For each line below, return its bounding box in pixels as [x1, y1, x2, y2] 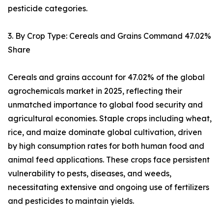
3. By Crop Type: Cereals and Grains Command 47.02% [8, 31, 211, 41]
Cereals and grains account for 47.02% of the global [8, 72, 205, 82]
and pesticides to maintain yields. [8, 196, 134, 206]
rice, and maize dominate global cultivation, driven [8, 127, 202, 137]
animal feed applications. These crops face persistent [8, 155, 210, 165]
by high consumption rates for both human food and [8, 141, 204, 151]
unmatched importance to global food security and [8, 100, 203, 110]
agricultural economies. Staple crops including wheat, [8, 113, 212, 124]
